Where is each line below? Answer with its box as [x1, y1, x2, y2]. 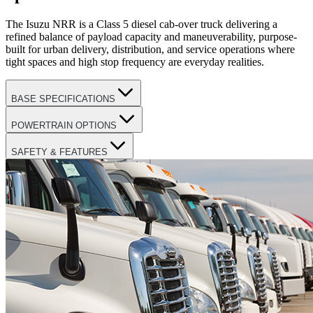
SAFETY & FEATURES [11, 146, 108, 157]
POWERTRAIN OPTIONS [11, 119, 117, 131]
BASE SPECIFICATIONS [11, 93, 115, 104]
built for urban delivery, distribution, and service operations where [6, 43, 295, 55]
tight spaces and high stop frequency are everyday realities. [6, 55, 264, 68]
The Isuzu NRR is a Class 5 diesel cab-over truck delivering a [6, 17, 277, 30]
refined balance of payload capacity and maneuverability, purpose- [6, 30, 297, 43]
